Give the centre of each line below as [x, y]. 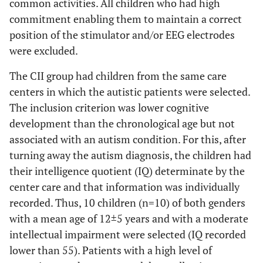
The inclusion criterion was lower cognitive [109, 107]
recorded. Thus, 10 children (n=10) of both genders [127, 203]
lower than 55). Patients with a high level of [111, 250]
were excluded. [44, 50]
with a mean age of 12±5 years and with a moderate [129, 218]
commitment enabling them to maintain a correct [126, 19]
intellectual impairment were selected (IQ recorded [128, 234]
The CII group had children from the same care [118, 76]
